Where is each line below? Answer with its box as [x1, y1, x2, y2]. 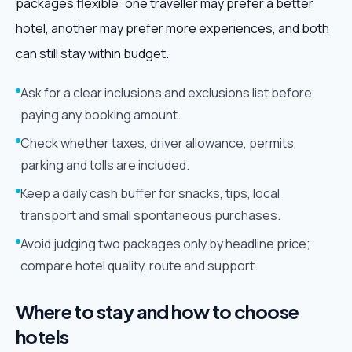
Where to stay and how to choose [16, 299, 299, 323]
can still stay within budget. [16, 45, 169, 62]
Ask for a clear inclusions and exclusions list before [20, 84, 312, 101]
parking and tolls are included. [20, 156, 189, 174]
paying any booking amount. [20, 106, 181, 123]
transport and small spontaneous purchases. [20, 207, 280, 224]
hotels [16, 324, 69, 348]
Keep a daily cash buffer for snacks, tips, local [20, 185, 280, 202]
